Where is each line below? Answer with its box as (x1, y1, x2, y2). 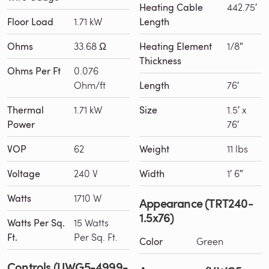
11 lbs (227, 142, 248, 155)
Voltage (7, 166, 40, 180)
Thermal (7, 103, 44, 116)
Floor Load (7, 14, 53, 28)
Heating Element (139, 39, 212, 53)
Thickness (139, 53, 181, 67)
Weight (139, 142, 169, 156)
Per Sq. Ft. (74, 230, 118, 243)
